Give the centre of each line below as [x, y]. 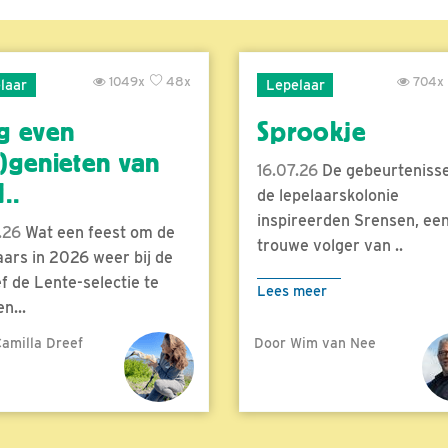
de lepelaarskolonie [328, 196]
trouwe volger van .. [330, 246]
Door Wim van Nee [315, 343]
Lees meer [292, 291]
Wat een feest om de [97, 233]
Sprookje [311, 132]
